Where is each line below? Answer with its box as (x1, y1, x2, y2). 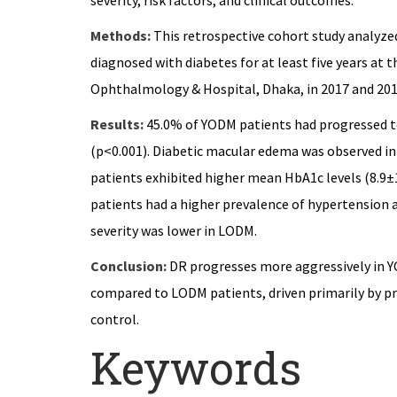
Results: (90, 115, 144, 133)
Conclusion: (90, 257, 167, 275)
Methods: (90, 27, 151, 44)
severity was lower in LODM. (90, 222, 257, 239)
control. (90, 310, 139, 328)
